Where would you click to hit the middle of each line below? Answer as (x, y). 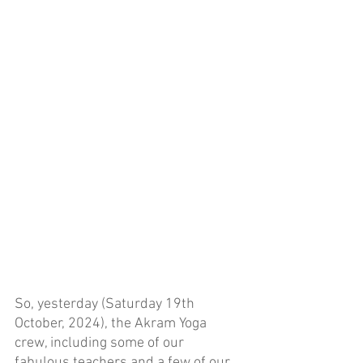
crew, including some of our (101, 344)
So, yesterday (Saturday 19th (106, 305)
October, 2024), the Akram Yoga (112, 324)
